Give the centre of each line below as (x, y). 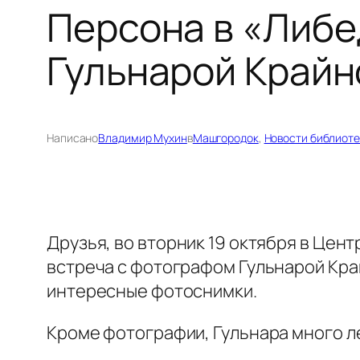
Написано (73, 137)
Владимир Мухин (143, 137)
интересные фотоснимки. (152, 290)
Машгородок (225, 137)
